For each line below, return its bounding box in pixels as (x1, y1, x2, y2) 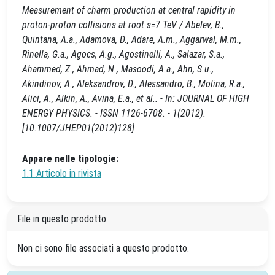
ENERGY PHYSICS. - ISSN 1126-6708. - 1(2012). (22, 107, 206, 119)
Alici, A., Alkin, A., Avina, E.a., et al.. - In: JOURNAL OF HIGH (22, 93, 249, 104)
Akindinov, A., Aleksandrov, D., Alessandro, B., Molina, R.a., (22, 78, 245, 90)
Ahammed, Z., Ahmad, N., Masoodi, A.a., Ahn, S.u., (22, 63, 214, 75)
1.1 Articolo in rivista (22, 168, 101, 179)
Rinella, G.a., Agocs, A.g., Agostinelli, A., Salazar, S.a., (22, 48, 225, 60)
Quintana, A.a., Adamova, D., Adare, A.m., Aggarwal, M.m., (22, 34, 241, 45)
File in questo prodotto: (17, 213, 108, 225)
